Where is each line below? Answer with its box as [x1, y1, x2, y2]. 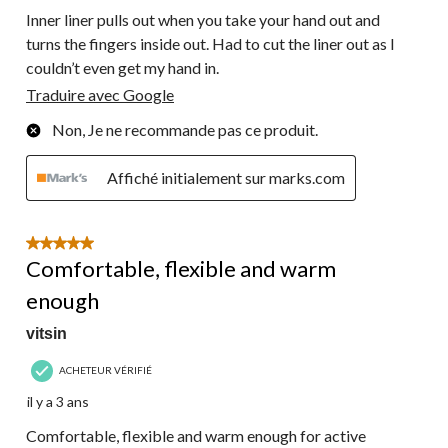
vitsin [26, 324, 67, 342]
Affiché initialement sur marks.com [107, 167, 345, 187]
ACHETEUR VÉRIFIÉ [59, 364, 152, 377]
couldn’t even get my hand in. [26, 57, 219, 77]
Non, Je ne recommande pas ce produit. [52, 119, 318, 139]
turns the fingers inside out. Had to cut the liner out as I [26, 33, 395, 53]
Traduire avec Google [26, 84, 174, 104]
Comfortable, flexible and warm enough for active [26, 425, 366, 445]
